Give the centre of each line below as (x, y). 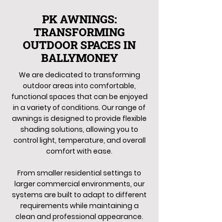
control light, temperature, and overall (79, 140)
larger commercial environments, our (79, 184)
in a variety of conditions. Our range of (79, 108)
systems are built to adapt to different (79, 195)
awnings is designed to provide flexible (79, 118)
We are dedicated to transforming (79, 75)
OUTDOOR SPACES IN (79, 45)
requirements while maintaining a (79, 206)
